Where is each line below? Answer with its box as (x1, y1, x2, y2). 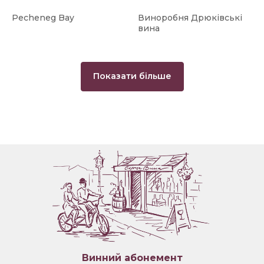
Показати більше (93, 71, 171, 82)
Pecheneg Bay (12, 12, 74, 24)
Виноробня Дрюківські (138, 12, 242, 24)
